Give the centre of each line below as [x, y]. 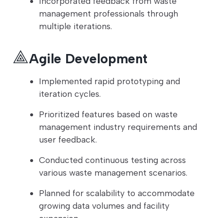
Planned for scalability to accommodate [117, 193]
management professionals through [109, 14]
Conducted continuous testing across [112, 160]
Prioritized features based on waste [108, 114]
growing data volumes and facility [104, 206]
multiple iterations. [75, 26]
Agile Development [88, 59]
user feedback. [68, 140]
